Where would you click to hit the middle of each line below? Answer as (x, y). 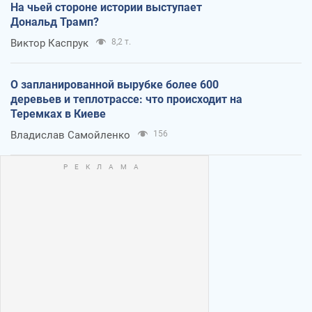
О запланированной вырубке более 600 (115, 84)
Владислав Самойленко (70, 135)
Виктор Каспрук (49, 43)
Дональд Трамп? (55, 22)
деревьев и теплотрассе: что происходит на (126, 99)
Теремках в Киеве (58, 114)
